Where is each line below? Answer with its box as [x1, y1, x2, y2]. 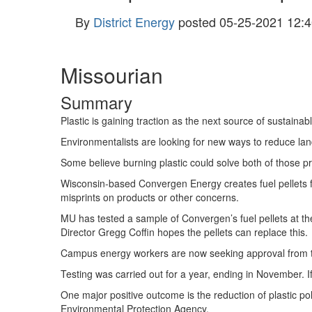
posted [178, 13, 216, 31]
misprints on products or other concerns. [61, 190, 239, 204]
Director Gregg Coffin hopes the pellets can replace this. [61, 225, 308, 239]
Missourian [61, 60, 163, 90]
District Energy [93, 13, 175, 31]
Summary [61, 90, 132, 114]
